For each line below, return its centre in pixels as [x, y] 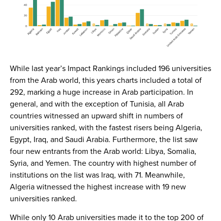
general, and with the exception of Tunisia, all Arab [97, 103]
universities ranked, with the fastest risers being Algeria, [106, 127]
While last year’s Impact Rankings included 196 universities [110, 68]
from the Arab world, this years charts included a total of [106, 80]
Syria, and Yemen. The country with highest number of [103, 163]
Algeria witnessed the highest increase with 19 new [98, 186]
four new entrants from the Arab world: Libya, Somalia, [103, 151]
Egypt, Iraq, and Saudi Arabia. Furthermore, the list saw [104, 139]
